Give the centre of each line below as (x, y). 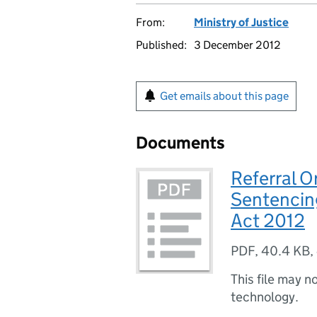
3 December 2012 (237, 45)
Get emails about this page (224, 96)
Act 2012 (268, 220)
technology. (265, 297)
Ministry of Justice (241, 22)
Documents (180, 143)
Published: (161, 45)
